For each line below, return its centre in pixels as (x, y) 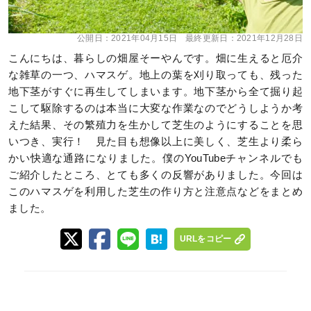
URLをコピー (205, 239)
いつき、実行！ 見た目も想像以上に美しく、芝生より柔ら (155, 142)
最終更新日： (211, 38)
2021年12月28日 (269, 38)
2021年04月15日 (144, 38)
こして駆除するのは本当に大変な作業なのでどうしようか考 (155, 108)
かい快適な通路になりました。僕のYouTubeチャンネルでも (155, 158)
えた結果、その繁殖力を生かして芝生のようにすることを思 (155, 125)
